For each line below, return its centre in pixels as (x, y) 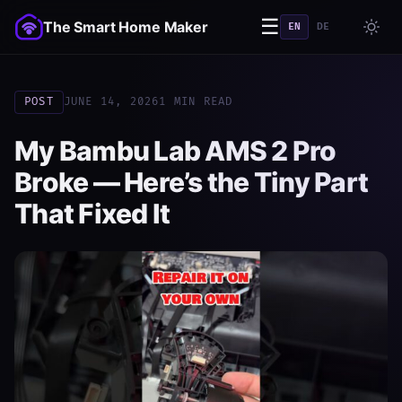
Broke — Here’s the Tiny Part (191, 182)
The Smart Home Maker (126, 26)
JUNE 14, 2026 (111, 102)
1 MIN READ (196, 102)
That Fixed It (92, 214)
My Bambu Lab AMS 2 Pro (175, 151)
